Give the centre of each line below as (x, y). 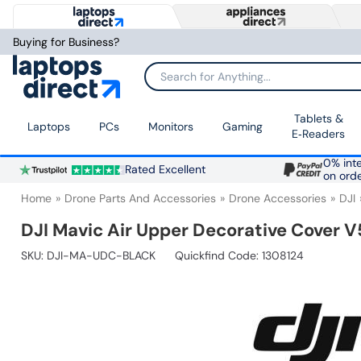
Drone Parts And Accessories (140, 199)
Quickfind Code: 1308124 (239, 256)
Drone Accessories (278, 199)
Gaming (243, 126)
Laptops (49, 126)
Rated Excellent (165, 170)
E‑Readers (318, 134)
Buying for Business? (66, 42)
